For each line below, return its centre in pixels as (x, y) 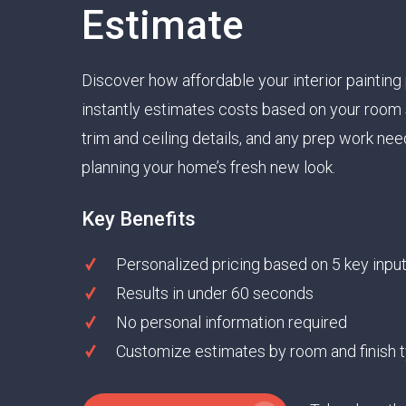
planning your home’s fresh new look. (208, 168)
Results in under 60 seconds (215, 294)
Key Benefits (139, 219)
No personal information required (232, 323)
